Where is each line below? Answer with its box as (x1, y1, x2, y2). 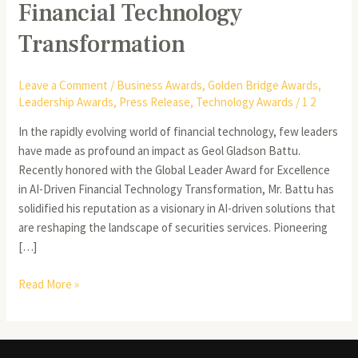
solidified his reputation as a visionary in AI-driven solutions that (18, 201, 336, 217)
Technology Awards (196, 94, 294, 110)
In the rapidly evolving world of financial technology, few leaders (18, 124, 339, 140)
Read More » (18, 276, 80, 292)
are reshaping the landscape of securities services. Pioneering (18, 220, 328, 236)
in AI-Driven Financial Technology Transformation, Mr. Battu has (18, 181, 335, 197)
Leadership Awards (18, 94, 114, 110)
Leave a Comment (18, 78, 109, 93)
